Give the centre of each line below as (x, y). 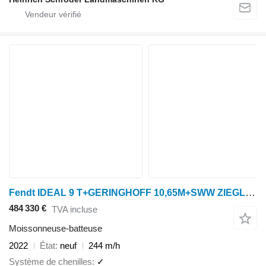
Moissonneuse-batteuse (56, 229)
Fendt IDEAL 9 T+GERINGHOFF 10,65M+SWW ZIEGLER (250, 193)
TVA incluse (75, 209)
